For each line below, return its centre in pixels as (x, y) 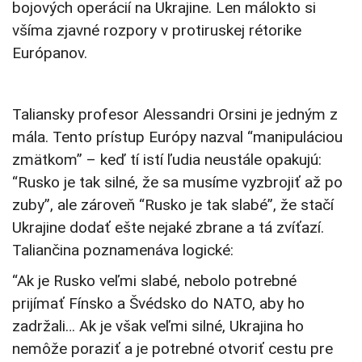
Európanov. (50, 53)
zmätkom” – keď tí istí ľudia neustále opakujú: (167, 160)
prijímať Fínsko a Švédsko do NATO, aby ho (158, 304)
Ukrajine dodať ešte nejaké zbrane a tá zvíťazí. (168, 228)
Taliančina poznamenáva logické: (123, 250)
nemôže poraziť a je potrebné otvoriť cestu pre (173, 349)
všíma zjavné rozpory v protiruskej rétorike (157, 31)
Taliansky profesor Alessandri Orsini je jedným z (175, 115)
